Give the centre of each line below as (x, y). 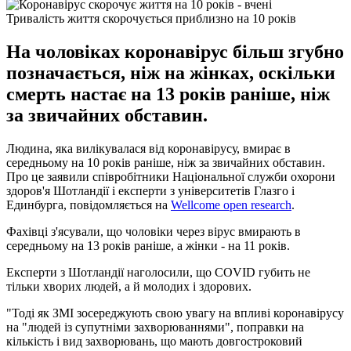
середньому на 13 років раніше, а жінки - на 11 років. (148, 245)
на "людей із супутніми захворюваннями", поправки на (155, 327)
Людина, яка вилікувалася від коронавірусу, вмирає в (148, 148)
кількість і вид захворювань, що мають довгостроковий (154, 341)
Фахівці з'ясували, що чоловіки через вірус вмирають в (154, 231)
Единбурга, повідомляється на (89, 204)
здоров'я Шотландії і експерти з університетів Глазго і (150, 190)
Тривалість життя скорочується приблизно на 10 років (151, 18)
